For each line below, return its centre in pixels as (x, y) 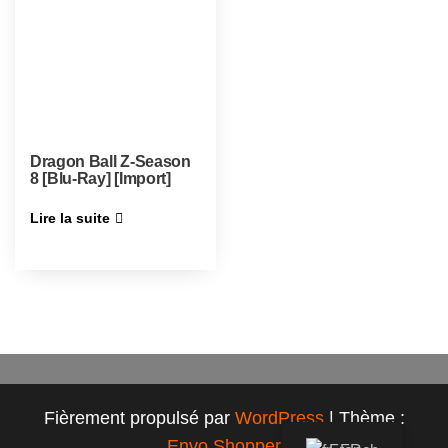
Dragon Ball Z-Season (110, 161)
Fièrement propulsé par (139, 417)
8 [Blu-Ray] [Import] (100, 178)
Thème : (371, 417)
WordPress (279, 417)
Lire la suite (70, 217)
